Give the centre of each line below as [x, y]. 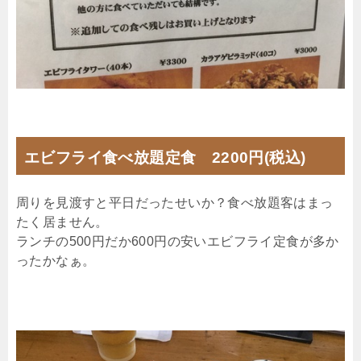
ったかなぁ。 [56, 260]
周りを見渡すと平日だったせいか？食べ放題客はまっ [175, 202]
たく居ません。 [62, 222]
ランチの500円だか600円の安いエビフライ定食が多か [178, 241]
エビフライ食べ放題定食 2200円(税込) [165, 157]
